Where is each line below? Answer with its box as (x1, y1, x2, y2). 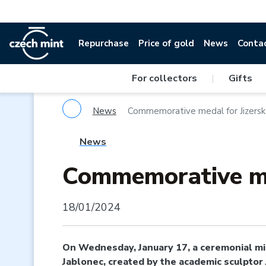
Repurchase (78, 37, 129, 49)
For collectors (131, 72, 197, 85)
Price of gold (138, 37, 195, 49)
